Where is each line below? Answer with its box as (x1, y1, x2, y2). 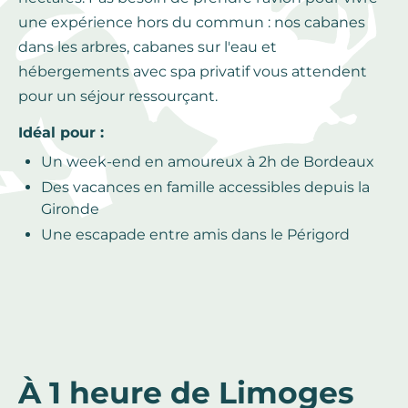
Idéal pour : (18, 124, 104, 142)
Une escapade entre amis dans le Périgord (41, 226, 350, 244)
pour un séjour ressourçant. (18, 87, 218, 106)
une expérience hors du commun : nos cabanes (18, 14, 365, 32)
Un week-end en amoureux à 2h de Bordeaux (41, 153, 374, 171)
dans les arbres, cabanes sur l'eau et (18, 38, 277, 56)
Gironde (41, 200, 99, 219)
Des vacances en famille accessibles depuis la (41, 178, 370, 197)
